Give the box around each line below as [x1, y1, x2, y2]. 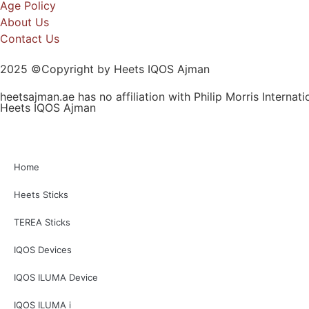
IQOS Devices [14, 243, 72, 255]
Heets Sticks [14, 188, 68, 200]
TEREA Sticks [14, 216, 70, 228]
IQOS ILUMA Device [14, 271, 98, 283]
